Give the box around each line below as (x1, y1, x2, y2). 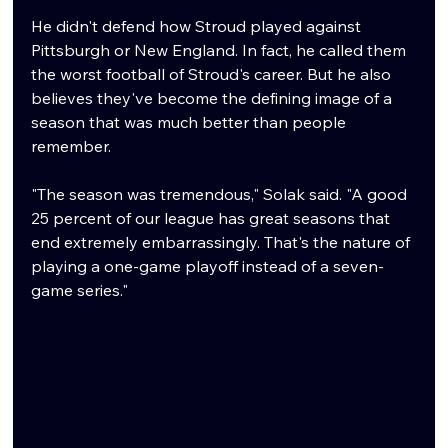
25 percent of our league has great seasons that (31, 208, 395, 229)
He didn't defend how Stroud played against (31, 16, 366, 37)
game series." (31, 280, 129, 301)
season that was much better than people (31, 112, 351, 133)
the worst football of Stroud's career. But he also (31, 64, 396, 85)
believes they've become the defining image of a (31, 88, 397, 109)
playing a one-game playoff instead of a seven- (31, 256, 385, 277)
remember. (31, 136, 112, 157)
